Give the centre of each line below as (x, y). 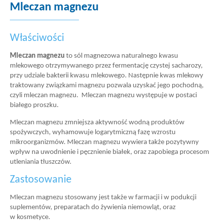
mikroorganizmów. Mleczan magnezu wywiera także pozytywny (104, 142)
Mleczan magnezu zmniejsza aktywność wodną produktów (97, 123)
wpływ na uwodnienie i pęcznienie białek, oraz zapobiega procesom (110, 152)
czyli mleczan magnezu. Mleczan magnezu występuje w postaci (103, 95)
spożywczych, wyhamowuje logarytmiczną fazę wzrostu (93, 132)
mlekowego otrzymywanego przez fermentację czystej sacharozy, (106, 66)
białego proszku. (34, 105)
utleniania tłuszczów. (41, 162)
